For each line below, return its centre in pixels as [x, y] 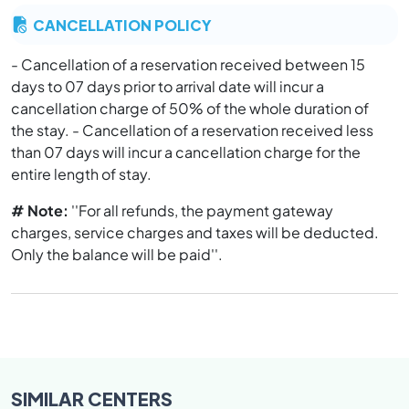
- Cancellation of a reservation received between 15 [188, 64]
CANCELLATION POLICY [122, 24]
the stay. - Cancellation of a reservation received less [192, 130]
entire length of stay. [81, 173]
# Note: [41, 210]
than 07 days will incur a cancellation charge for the [186, 152]
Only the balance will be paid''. [120, 254]
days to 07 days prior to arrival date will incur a [168, 86]
